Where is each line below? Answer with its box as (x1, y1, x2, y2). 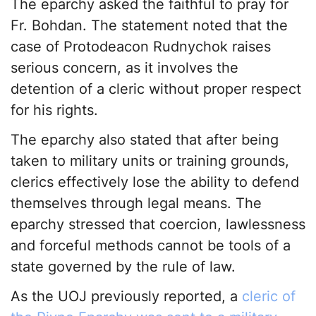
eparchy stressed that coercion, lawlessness (11, 216, 305, 233)
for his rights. (11, 102, 98, 119)
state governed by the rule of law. (11, 258, 236, 276)
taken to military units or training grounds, (11, 152, 289, 170)
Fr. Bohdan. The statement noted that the (11, 17, 288, 35)
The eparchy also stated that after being (11, 131, 279, 149)
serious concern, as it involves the (11, 59, 238, 77)
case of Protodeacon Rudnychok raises (11, 38, 271, 56)
